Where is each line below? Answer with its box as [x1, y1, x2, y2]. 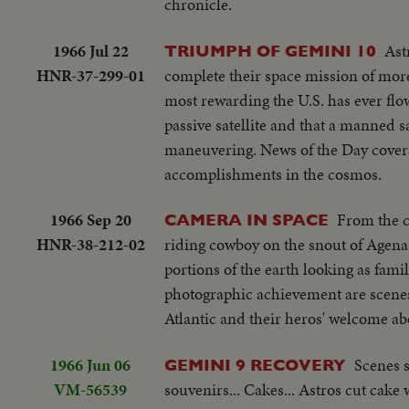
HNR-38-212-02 [36, 233, 145, 257]
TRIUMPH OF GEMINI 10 [164, 40, 376, 60]
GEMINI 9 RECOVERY [164, 354, 346, 374]
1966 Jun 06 [50, 352, 131, 376]
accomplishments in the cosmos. [164, 162, 382, 185]
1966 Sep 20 [49, 208, 131, 232]
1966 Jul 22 [52, 38, 129, 62]
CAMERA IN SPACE [164, 210, 329, 230]
